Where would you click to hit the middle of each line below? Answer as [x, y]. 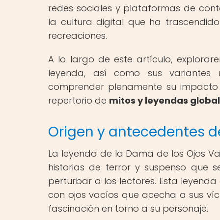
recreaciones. [78, 35]
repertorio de [79, 100]
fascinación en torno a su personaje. [128, 208]
